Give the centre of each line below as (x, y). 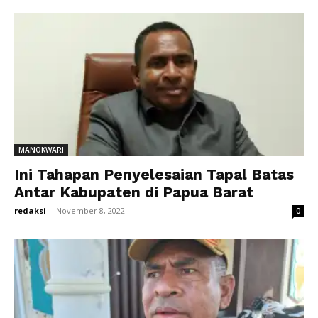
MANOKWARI (41, 150)
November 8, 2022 (91, 211)
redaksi (30, 211)
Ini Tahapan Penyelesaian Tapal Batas (154, 175)
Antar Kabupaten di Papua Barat (134, 192)
